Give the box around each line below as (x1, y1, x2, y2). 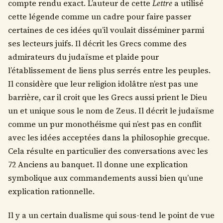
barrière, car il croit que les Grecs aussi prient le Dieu (8, 92, 207, 103)
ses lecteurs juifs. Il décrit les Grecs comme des (8, 38, 187, 49)
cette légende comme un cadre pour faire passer (8, 11, 191, 22)
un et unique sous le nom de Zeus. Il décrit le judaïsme (8, 106, 214, 116)
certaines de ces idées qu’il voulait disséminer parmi (8, 25, 204, 36)
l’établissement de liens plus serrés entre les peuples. (8, 65, 211, 76)
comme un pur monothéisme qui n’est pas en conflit (8, 119, 202, 130)
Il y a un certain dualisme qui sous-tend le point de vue (8, 210, 215, 221)
